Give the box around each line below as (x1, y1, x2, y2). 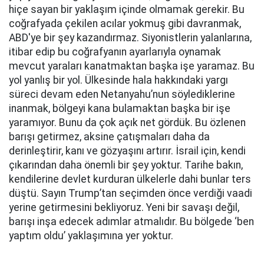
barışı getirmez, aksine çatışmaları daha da (9, 131, 210, 143)
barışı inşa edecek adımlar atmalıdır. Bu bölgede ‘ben (9, 216, 254, 227)
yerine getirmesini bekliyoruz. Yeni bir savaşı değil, (9, 202, 239, 213)
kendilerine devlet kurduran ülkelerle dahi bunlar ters (9, 173, 251, 185)
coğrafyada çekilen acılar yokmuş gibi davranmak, (9, 18, 241, 29)
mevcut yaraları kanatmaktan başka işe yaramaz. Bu (9, 60, 255, 72)
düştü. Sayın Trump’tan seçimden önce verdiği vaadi (9, 187, 252, 199)
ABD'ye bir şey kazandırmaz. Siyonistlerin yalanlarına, (9, 32, 252, 44)
